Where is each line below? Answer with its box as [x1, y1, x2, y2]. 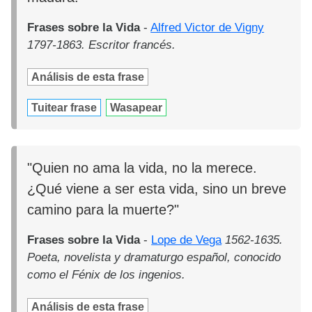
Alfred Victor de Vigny [150, 21, 265, 35]
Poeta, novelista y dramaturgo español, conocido [27, 250, 281, 264]
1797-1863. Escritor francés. [27, 38, 176, 52]
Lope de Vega [151, 233, 222, 247]
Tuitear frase [31, 102, 97, 114]
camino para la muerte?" [27, 201, 180, 217]
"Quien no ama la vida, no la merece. [27, 159, 258, 175]
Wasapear [110, 102, 163, 114]
